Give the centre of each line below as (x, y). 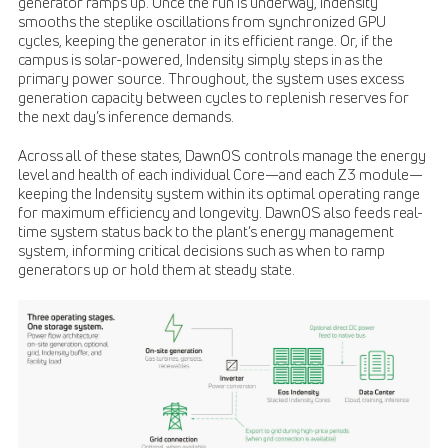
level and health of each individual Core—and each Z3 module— (220, 174)
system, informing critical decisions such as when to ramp (201, 250)
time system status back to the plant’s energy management (206, 231)
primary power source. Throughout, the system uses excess (211, 78)
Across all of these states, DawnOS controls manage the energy (222, 155)
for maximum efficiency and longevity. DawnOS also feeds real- (220, 212)
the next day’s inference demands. (126, 116)
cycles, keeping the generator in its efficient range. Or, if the (205, 40)
